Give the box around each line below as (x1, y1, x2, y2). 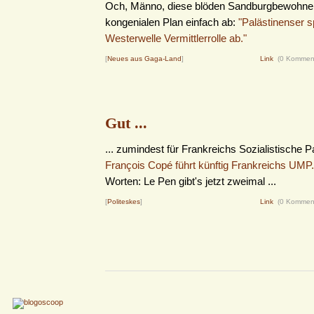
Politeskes (107, 198, 140, 205)
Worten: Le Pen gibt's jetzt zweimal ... (105, 175, 276, 187)
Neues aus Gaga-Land (107, 55, 182, 62)
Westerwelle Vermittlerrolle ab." (105, 32, 247, 44)
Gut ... (105, 114, 147, 132)
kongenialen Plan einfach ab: (105, 16, 238, 28)
